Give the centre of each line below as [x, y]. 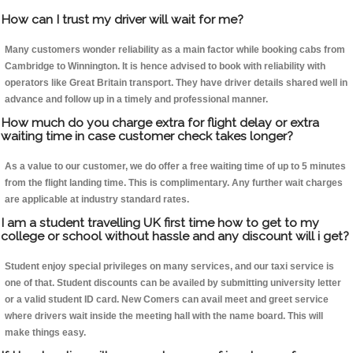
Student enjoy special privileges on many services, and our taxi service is [169, 267]
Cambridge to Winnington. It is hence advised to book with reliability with [165, 67]
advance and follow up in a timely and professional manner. [136, 100]
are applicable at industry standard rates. [97, 200]
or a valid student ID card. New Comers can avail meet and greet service [167, 300]
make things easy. [45, 333]
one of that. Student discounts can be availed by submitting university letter [173, 283]
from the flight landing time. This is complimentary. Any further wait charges [174, 183]
